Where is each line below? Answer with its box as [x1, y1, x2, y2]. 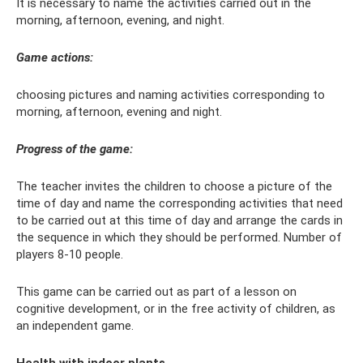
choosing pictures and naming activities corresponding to [16, 88, 325, 103]
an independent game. [16, 318, 134, 334]
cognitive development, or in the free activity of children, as [16, 301, 335, 317]
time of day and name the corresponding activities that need [16, 196, 343, 211]
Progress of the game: [16, 142, 133, 157]
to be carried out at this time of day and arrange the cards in [16, 213, 343, 228]
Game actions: [16, 50, 93, 66]
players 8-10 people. [16, 247, 123, 263]
